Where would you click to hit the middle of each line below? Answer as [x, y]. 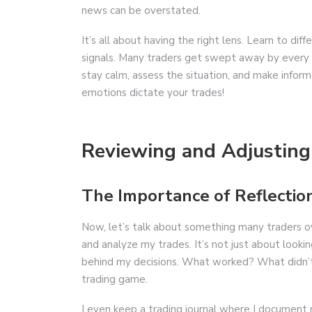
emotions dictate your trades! [153, 93]
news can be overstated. [141, 11]
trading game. [115, 279]
